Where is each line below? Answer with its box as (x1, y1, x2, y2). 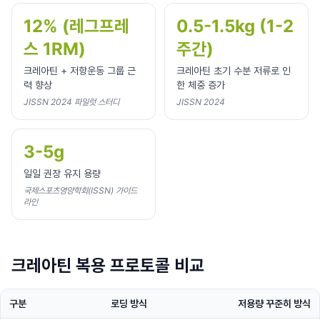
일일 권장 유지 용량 (24, 167, 101, 179)
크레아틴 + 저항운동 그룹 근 (24, 64, 136, 76)
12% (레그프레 (24, 16, 129, 36)
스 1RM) (24, 39, 86, 59)
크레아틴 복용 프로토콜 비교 (11, 255, 204, 276)
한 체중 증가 (176, 79, 225, 91)
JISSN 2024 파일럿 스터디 (24, 96, 119, 107)
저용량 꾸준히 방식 (238, 297, 311, 309)
